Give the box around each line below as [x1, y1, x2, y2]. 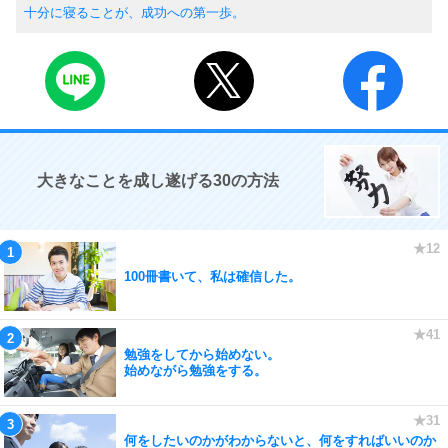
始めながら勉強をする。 [124, 362, 267, 378]
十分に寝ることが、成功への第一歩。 [24, 5, 245, 20]
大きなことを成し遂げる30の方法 [37, 172, 279, 189]
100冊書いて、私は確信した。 [124, 268, 301, 284]
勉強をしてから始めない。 [124, 346, 280, 362]
